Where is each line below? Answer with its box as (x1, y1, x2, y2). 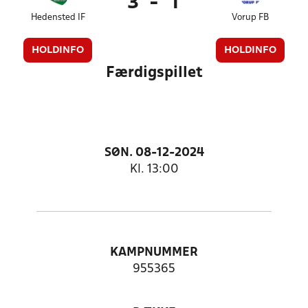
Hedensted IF (30, 13, 85, 22)
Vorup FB (231, 13, 269, 22)
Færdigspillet (105, 66, 203, 80)
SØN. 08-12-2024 (104, 147, 204, 159)
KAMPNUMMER (110, 247, 198, 258)
